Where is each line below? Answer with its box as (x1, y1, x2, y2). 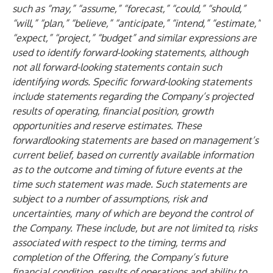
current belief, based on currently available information (12, 149, 253, 161)
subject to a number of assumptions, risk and (12, 193, 207, 205)
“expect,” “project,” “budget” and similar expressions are (12, 32, 257, 44)
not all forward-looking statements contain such (12, 61, 222, 73)
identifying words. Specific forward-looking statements (12, 76, 252, 88)
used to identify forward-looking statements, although (12, 46, 248, 58)
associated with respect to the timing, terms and (12, 236, 225, 249)
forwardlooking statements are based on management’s (12, 134, 258, 146)
